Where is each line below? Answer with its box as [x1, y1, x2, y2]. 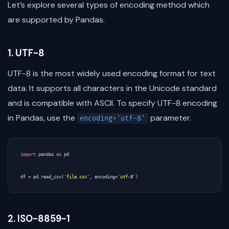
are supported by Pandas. [8, 14, 105, 25]
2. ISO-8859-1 [8, 213, 70, 225]
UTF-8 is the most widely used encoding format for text [8, 68, 216, 79]
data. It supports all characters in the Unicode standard [8, 83, 217, 94]
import [20, 152, 36, 157]
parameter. [148, 112, 191, 124]
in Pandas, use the [8, 112, 77, 124]
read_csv [41, 174, 61, 180]
